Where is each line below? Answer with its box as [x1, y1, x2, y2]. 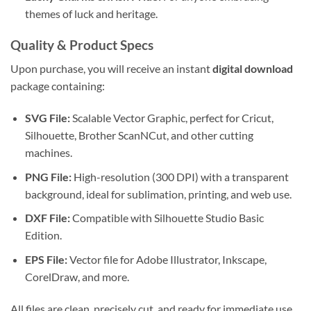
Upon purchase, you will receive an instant [10, 62, 212, 76]
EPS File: [24, 253, 67, 266]
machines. [24, 146, 72, 160]
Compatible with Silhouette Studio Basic [69, 211, 264, 225]
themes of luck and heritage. [24, 7, 158, 21]
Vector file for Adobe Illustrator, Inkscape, [67, 253, 267, 266]
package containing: [10, 79, 105, 93]
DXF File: [24, 211, 70, 225]
